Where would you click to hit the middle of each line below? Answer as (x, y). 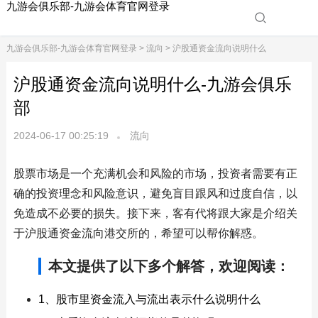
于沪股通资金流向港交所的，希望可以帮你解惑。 (138, 233)
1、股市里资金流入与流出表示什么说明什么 (149, 299)
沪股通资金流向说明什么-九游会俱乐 (152, 84)
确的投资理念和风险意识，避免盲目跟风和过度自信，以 (155, 193)
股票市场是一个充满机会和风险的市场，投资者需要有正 (155, 174)
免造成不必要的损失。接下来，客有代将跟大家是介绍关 (155, 213)
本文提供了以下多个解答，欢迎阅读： (169, 266)
